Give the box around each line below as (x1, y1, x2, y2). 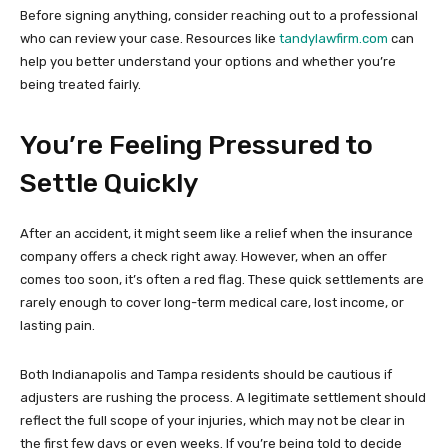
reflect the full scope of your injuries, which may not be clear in (20, 413, 405, 429)
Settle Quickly (20, 167, 199, 200)
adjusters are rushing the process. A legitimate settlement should (20, 390, 426, 406)
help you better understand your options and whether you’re (20, 54, 396, 70)
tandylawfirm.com (279, 31, 388, 47)
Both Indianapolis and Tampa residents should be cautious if (20, 367, 392, 383)
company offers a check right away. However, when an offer (20, 249, 387, 265)
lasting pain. (20, 318, 95, 334)
